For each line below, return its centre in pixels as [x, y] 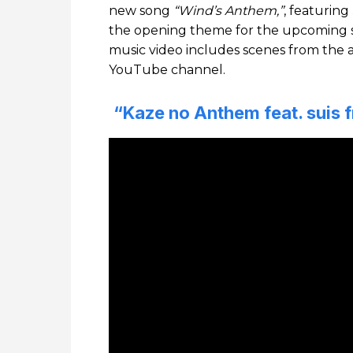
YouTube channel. [167, 70]
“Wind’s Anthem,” [229, 11]
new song [141, 11]
